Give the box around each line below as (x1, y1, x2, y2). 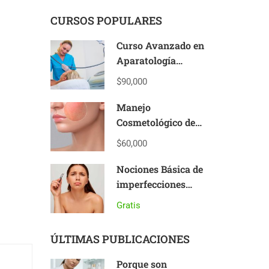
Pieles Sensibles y (116, 131, 196, 144)
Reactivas (116, 146, 161, 159)
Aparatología (116, 54, 176, 67)
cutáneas (116, 193, 157, 205)
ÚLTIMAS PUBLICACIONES (50, 232, 190, 246)
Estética (116, 69, 153, 82)
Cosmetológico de (116, 116, 195, 128)
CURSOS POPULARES (50, 13, 162, 28)
